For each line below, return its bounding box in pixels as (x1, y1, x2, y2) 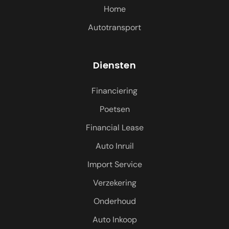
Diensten (93, 59, 136, 72)
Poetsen (99, 104, 130, 114)
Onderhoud (93, 196, 136, 207)
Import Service (87, 159, 142, 170)
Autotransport (88, 22, 141, 33)
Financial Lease (85, 122, 144, 133)
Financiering (91, 85, 138, 96)
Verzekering (93, 177, 136, 188)
